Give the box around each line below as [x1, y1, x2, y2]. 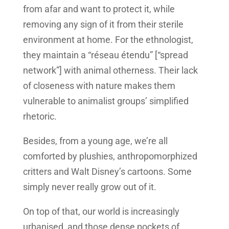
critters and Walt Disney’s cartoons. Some [22, 166, 192, 177]
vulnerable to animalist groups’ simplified [22, 96, 189, 107]
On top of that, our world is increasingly [22, 206, 179, 217]
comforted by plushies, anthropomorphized [22, 151, 197, 162]
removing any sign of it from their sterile [22, 19, 184, 30]
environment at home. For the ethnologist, [22, 34, 193, 45]
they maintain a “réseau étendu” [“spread [22, 50, 188, 61]
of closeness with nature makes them [22, 80, 175, 91]
